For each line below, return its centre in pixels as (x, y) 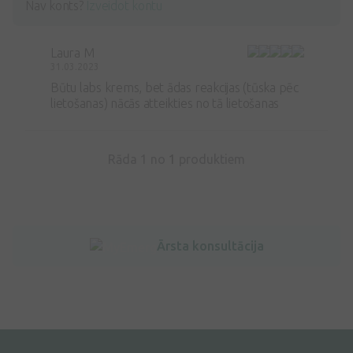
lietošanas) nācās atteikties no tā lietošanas (165, 103)
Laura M (72, 52)
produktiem (210, 159)
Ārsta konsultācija (210, 245)
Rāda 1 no (138, 159)
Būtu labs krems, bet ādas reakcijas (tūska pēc (175, 87)
